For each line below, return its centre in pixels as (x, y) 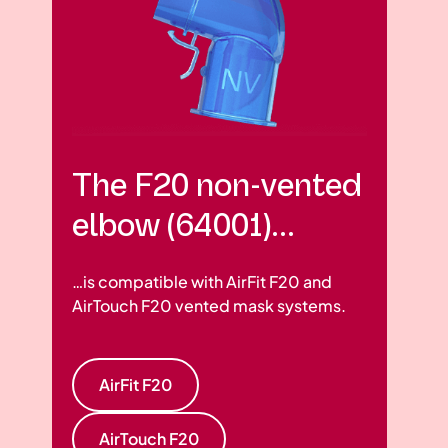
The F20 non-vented (217, 186)
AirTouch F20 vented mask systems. (209, 306)
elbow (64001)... (183, 226)
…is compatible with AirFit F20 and (202, 282)
